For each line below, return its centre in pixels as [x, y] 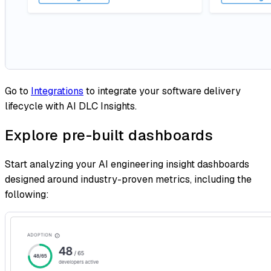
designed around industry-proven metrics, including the [128, 180]
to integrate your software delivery [162, 91]
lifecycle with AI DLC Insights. [71, 106]
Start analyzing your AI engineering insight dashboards [127, 165]
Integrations [57, 91]
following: [27, 195]
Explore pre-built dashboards [109, 135]
